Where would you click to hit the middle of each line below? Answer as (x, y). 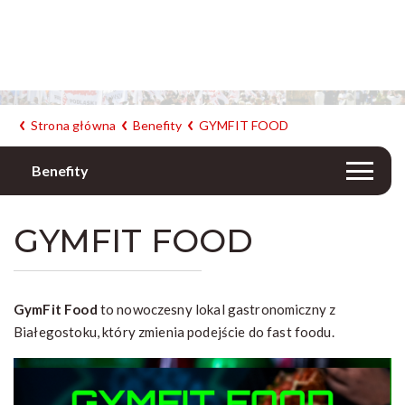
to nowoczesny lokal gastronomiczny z (218, 310)
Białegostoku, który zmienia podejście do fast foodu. (174, 332)
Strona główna (73, 126)
